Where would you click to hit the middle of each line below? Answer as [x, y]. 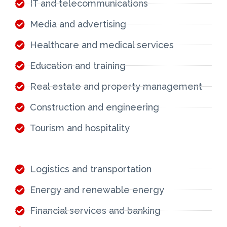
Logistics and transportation [90, 169]
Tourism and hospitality [80, 128]
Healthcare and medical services [102, 45]
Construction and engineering [94, 107]
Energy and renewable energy [97, 190]
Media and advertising [78, 24]
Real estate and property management [116, 86]
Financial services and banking [95, 210]
